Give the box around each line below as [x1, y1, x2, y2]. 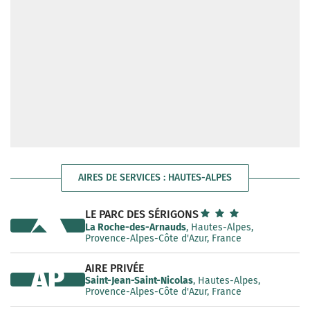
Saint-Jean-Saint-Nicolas [85, 275, 193, 286]
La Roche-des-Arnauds [85, 221, 186, 233]
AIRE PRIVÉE [85, 262, 144, 275]
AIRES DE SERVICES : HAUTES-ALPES [78, 172, 232, 183]
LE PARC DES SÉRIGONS [85, 208, 199, 221]
